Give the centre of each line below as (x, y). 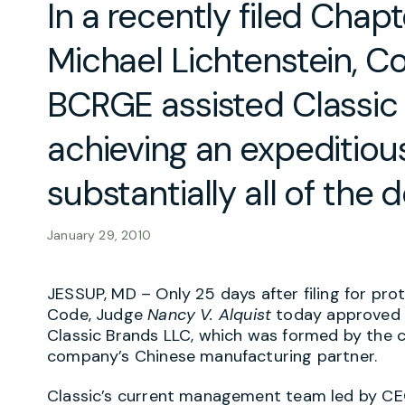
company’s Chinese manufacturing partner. (212, 356)
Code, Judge (98, 314)
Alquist (245, 314)
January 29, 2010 (99, 235)
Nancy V (179, 314)
